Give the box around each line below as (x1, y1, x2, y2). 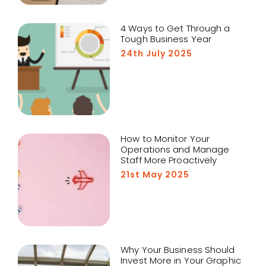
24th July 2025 (121, 47, 193, 60)
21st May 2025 (121, 169, 190, 181)
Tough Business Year (121, 33, 212, 46)
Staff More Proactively (121, 154, 217, 167)
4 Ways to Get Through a (121, 22, 230, 35)
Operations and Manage (121, 143, 230, 156)
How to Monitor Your (121, 132, 210, 145)
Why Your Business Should (121, 243, 235, 256)
